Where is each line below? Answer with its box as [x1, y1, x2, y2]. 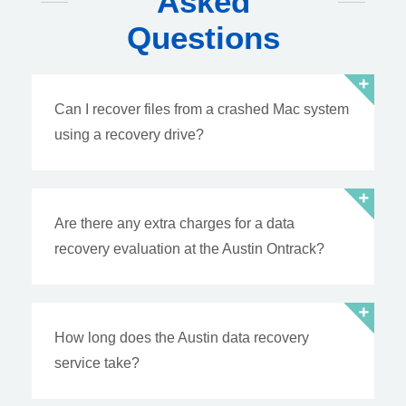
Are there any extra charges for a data [54, 216, 295, 232]
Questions [126, 20, 280, 56]
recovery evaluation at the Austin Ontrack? [54, 241, 324, 257]
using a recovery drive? [54, 127, 204, 143]
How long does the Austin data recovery [54, 330, 309, 346]
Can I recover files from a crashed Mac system [54, 101, 349, 118]
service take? [54, 355, 140, 372]
